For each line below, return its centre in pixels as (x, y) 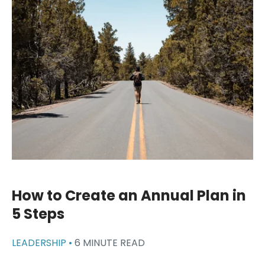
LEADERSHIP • (43, 243)
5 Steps (38, 214)
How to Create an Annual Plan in (129, 195)
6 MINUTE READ (110, 243)
